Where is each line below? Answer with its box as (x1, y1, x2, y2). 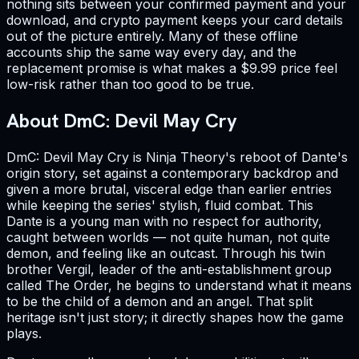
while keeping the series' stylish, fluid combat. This (6, 197, 313, 214)
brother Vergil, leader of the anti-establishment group (6, 261, 332, 278)
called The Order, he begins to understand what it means (6, 277, 352, 294)
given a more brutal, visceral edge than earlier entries (6, 181, 332, 198)
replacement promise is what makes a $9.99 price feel (6, 60, 337, 77)
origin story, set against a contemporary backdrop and (6, 165, 338, 182)
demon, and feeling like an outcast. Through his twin (6, 245, 325, 262)
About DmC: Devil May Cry (6, 108, 237, 134)
